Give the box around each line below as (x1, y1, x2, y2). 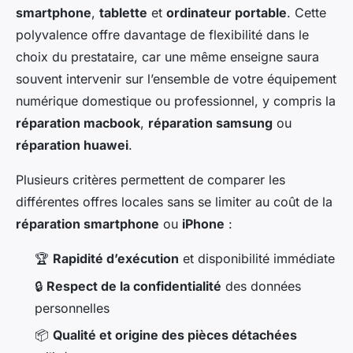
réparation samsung (148, 115, 273, 132)
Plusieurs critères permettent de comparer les (16, 172, 285, 188)
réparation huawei (16, 137, 128, 154)
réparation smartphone (16, 216, 159, 232)
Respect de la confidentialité (46, 277, 221, 294)
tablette (99, 5, 147, 21)
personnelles (35, 299, 110, 316)
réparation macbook (16, 115, 140, 132)
